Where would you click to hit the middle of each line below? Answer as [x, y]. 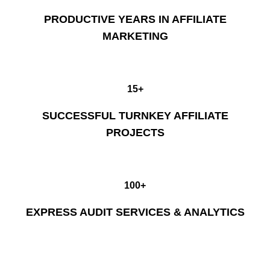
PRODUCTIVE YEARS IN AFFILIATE [135, 20]
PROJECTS [135, 133]
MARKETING [135, 36]
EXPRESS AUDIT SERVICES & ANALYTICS [135, 212]
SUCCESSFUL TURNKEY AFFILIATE [135, 116]
